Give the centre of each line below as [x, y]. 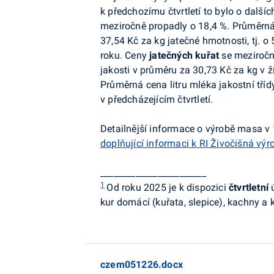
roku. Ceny [125, 55]
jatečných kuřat [184, 55]
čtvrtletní [249, 187]
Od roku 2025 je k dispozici [168, 187]
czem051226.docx [142, 265]
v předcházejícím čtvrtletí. [157, 99]
